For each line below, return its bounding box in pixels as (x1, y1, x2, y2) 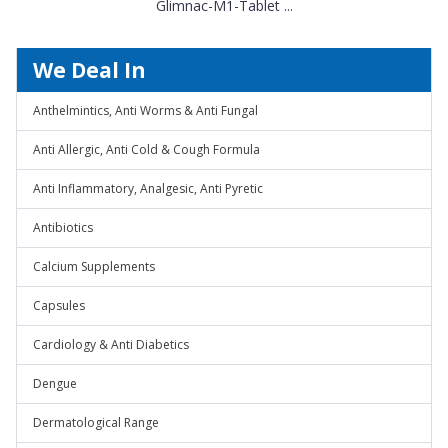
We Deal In (33, 56, 146, 84)
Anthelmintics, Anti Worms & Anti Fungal (33, 102, 258, 119)
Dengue (33, 375, 77, 392)
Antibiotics (33, 219, 93, 236)
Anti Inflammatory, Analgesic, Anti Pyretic (33, 180, 263, 197)
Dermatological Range (33, 414, 159, 431)
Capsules (33, 297, 85, 314)
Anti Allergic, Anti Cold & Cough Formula (33, 141, 260, 158)
